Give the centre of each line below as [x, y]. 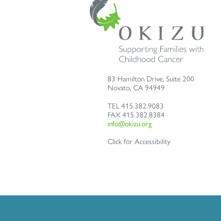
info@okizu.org [129, 124]
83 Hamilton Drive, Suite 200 [151, 79]
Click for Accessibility [139, 142]
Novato [118, 88]
